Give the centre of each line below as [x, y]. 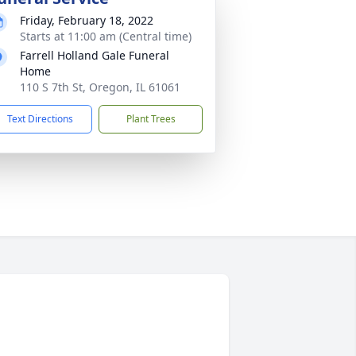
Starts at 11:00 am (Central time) [106, 36]
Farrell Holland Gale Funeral [95, 55]
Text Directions [40, 119]
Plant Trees [151, 119]
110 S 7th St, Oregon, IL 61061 [100, 87]
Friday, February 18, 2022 [87, 20]
